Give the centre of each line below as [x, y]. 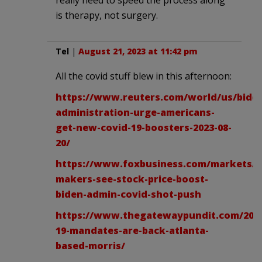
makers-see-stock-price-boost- [132, 179]
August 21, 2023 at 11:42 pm [138, 51]
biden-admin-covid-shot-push [128, 194]
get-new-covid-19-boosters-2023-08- [144, 127]
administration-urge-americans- [135, 112]
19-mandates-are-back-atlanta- [132, 230]
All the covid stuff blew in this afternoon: [144, 76]
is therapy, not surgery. [107, 15]
